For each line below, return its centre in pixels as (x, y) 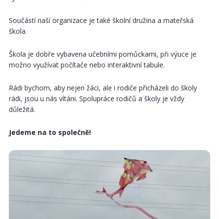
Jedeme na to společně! (50, 132)
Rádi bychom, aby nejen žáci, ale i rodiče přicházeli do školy (103, 88)
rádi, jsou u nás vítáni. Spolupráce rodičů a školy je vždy (96, 98)
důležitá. (22, 109)
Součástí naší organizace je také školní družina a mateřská (101, 20)
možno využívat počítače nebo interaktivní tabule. (87, 65)
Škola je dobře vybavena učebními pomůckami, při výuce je (102, 54)
